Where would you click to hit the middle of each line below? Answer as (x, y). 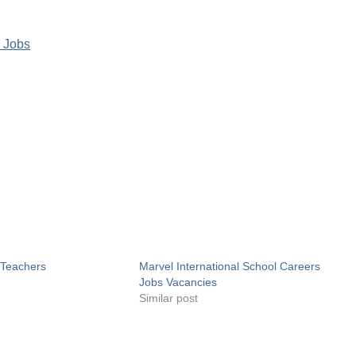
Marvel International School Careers (229, 267)
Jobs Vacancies (178, 282)
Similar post (168, 298)
